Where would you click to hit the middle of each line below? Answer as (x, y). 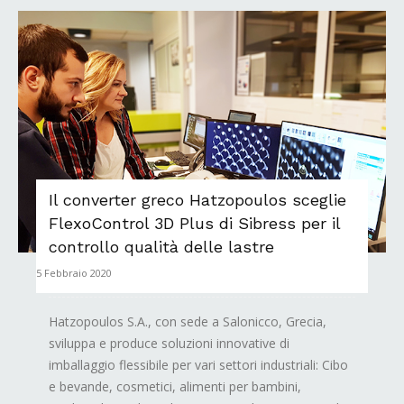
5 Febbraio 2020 (74, 272)
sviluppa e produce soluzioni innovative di (169, 343)
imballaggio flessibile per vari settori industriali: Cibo (198, 364)
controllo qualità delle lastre (161, 246)
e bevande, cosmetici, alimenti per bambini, (175, 386)
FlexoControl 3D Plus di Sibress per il (194, 223)
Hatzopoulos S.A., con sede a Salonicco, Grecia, (188, 321)
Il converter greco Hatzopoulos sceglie (197, 199)
